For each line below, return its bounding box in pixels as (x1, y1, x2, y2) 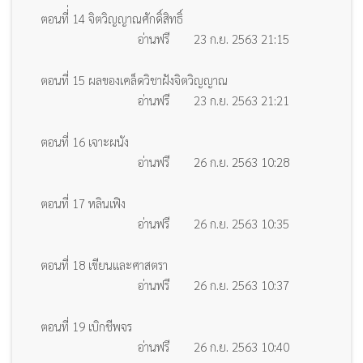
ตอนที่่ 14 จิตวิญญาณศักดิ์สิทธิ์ (41, 10, 183, 26)
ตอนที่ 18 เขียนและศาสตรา (41, 256, 168, 272)
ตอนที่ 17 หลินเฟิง (41, 194, 126, 211)
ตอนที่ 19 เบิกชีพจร (41, 318, 132, 334)
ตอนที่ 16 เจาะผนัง (41, 133, 129, 149)
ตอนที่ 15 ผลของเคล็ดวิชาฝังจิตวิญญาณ (41, 71, 228, 88)
